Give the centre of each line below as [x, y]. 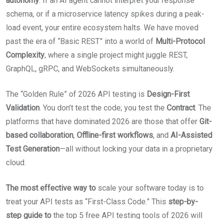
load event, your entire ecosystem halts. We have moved [102, 28]
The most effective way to [51, 188]
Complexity [25, 55]
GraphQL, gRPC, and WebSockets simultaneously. [90, 69]
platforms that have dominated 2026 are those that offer [103, 121]
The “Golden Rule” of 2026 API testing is [76, 94]
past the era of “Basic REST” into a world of [81, 41]
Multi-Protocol [180, 41]
